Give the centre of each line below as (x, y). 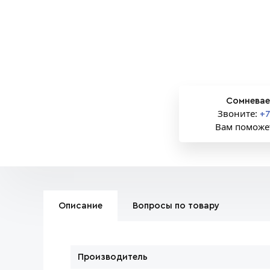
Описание (80, 206)
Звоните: (239, 114)
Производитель (113, 257)
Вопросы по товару (176, 206)
